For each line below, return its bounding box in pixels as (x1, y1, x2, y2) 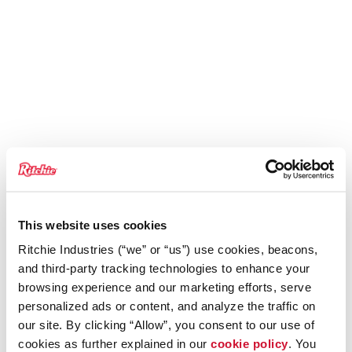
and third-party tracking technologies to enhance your (18, 261, 310, 275)
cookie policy (211, 336, 288, 350)
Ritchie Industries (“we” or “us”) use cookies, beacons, (18, 242, 318, 256)
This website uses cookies (18, 218, 167, 231)
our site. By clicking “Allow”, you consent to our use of (18, 317, 314, 332)
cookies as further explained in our (18, 336, 211, 350)
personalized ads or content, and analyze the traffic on (18, 299, 316, 313)
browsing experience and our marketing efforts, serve (18, 280, 311, 294)
